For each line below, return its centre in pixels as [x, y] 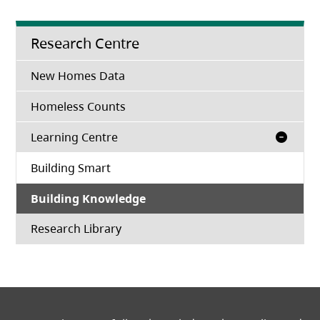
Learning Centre [75, 137]
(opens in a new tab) [176, 228]
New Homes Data [78, 76]
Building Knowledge [89, 199]
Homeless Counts [79, 107]
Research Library [76, 229]
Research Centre [85, 44]
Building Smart [71, 168]
